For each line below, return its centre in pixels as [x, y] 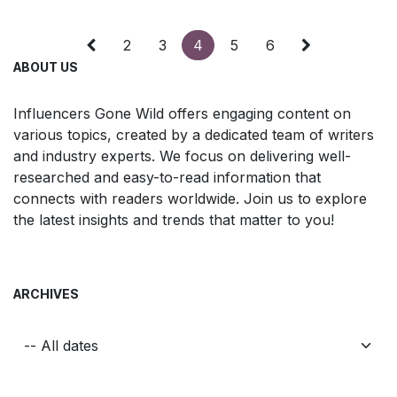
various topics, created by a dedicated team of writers [194, 134]
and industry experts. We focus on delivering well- [182, 156]
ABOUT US [46, 66]
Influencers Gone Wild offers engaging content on [182, 113]
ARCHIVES [46, 293]
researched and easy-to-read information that [167, 177]
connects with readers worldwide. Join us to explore [190, 198]
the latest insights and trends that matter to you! [174, 219]
